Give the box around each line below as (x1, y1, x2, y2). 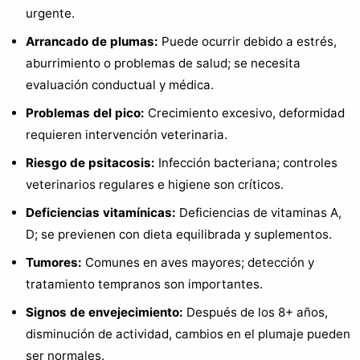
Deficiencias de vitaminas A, (176, 204, 342, 220)
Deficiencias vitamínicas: (26, 204, 176, 220)
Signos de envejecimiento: (26, 304, 183, 320)
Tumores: (26, 254, 82, 270)
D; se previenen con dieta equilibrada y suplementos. (26, 226, 332, 242)
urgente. (26, 5, 75, 21)
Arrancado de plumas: (26, 33, 158, 49)
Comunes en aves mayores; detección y (82, 254, 314, 270)
